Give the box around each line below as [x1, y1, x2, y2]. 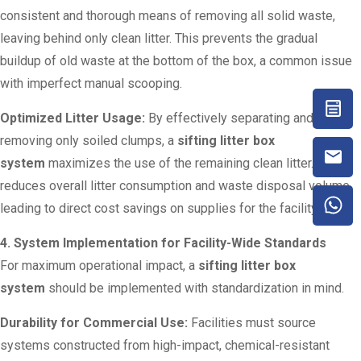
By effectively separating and [145, 110, 313, 126]
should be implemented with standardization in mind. [45, 280, 344, 296]
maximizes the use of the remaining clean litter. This [45, 156, 341, 171]
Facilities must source [188, 315, 316, 330]
